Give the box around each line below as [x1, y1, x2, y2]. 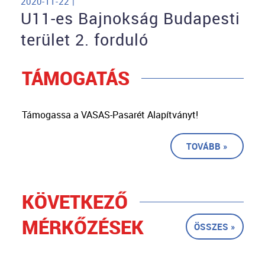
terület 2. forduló [21, 29, 148, 51]
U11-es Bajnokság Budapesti [21, 8, 240, 30]
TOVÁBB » [186, 140, 228, 153]
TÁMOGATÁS [21, 65, 130, 91]
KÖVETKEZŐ [21, 189, 128, 215]
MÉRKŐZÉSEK [21, 214, 144, 240]
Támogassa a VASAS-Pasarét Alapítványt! [21, 108, 198, 122]
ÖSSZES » [193, 221, 235, 233]
